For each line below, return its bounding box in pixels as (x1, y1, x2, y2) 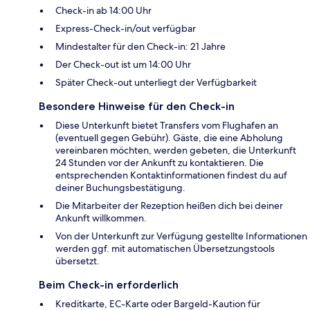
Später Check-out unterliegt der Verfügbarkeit (55, 76, 257, 89)
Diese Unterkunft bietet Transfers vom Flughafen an (55, 119, 278, 132)
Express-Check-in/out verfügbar (55, 22, 196, 35)
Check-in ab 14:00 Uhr (55, 4, 152, 17)
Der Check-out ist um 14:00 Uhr (55, 58, 191, 71)
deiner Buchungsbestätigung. (55, 181, 185, 194)
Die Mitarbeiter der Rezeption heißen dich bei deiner (55, 199, 283, 212)
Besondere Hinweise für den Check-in (39, 100, 235, 113)
